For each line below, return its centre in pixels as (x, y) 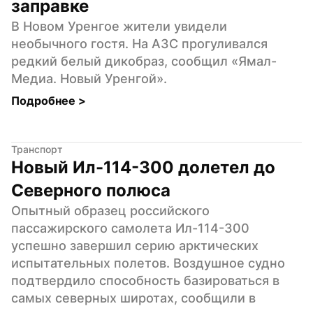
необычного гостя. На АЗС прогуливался (139, 43)
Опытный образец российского (110, 210)
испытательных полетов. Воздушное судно (148, 263)
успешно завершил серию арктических (135, 245)
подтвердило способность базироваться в (145, 280)
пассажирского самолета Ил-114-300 (130, 228)
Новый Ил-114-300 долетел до (143, 167)
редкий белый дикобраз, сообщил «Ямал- (144, 61)
